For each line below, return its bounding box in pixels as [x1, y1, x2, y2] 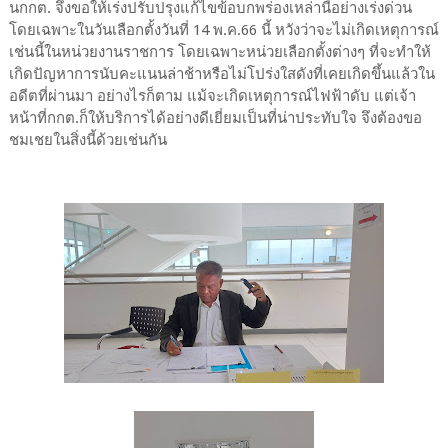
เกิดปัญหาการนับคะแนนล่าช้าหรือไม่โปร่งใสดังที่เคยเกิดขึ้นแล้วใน [8, 65, 435, 83]
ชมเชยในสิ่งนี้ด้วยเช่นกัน [8, 131, 167, 149]
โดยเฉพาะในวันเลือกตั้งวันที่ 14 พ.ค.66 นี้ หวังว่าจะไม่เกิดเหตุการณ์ [8, 21, 439, 39]
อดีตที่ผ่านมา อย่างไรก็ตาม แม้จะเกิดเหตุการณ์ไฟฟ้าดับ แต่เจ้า [8, 87, 416, 105]
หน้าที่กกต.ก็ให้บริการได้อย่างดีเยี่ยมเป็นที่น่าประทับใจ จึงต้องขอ [8, 109, 422, 127]
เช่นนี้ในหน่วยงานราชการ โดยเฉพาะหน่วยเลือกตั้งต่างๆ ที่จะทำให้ [8, 43, 431, 61]
